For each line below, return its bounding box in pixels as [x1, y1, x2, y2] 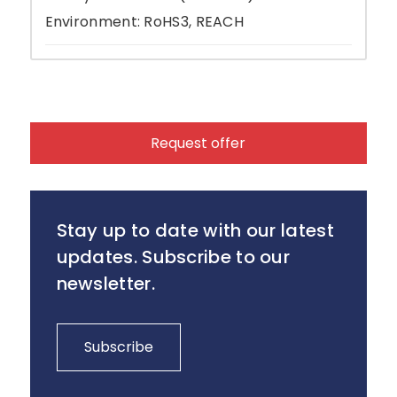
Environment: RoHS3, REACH [44, 11, 245, 32]
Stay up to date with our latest [56, 217, 334, 243]
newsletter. [56, 270, 155, 296]
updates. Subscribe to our [56, 244, 291, 269]
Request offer [151, 132, 246, 153]
